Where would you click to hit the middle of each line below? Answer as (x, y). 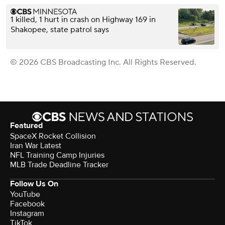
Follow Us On (34, 184)
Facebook (27, 204)
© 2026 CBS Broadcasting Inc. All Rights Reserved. (103, 63)
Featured (26, 126)
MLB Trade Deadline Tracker (59, 165)
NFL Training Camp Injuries (57, 155)
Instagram (27, 214)
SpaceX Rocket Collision (53, 136)
